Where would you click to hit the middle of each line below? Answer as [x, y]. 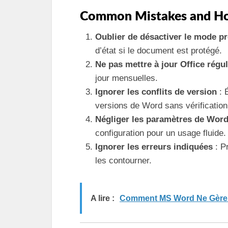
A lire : [103, 198]
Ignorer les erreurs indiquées [154, 147]
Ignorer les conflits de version [156, 92]
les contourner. [123, 161]
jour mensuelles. [126, 78]
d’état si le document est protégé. [159, 51]
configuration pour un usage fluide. [161, 133]
